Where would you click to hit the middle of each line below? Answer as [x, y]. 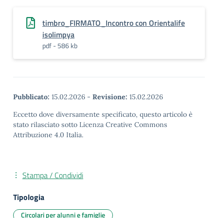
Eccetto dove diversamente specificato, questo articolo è [103, 114]
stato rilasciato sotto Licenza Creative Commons [90, 125]
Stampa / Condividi [53, 175]
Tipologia [29, 197]
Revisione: [110, 97]
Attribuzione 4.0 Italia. [48, 135]
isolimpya [58, 35]
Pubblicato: [31, 97]
